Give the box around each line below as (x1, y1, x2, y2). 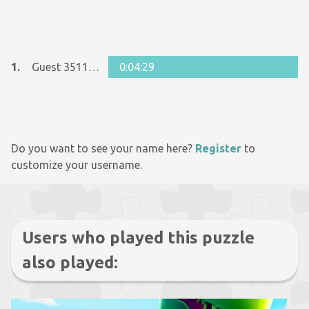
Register (195, 142, 241, 154)
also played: (22, 253, 118, 272)
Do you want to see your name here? (11, 142, 195, 154)
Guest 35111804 (88, 61, 99, 73)
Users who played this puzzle (22, 228, 255, 247)
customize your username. (11, 159, 142, 171)
